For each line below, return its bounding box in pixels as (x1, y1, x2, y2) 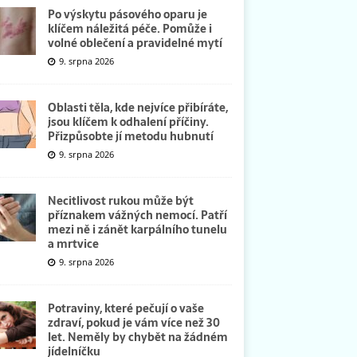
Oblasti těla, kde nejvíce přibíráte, (47, 98, 228, 116)
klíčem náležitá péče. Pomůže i (47, 19, 212, 37)
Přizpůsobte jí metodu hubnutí (47, 127, 214, 145)
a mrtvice (47, 234, 99, 253)
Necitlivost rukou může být (47, 191, 194, 210)
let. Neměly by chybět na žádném (47, 328, 228, 346)
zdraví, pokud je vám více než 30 (47, 313, 220, 331)
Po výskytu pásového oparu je (47, 5, 207, 23)
